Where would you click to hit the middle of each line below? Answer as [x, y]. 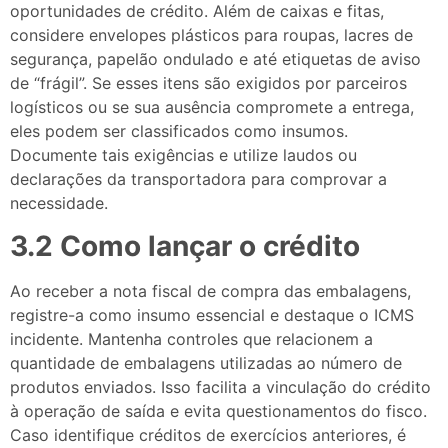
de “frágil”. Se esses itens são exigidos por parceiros [208, 83]
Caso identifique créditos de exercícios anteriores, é [208, 434]
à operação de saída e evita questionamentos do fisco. [218, 410]
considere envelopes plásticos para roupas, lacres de [211, 35]
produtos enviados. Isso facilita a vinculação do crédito [220, 386]
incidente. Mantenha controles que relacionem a [191, 338]
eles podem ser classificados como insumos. [179, 131]
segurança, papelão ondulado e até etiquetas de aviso [215, 59]
